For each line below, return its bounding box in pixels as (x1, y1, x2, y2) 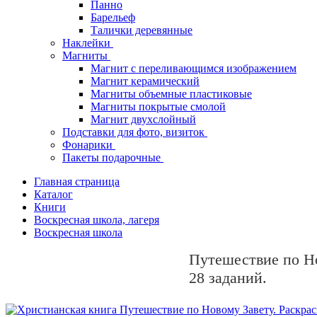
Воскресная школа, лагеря (34, 214, 159, 226)
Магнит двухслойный (91, 113, 196, 126)
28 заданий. (189, 269, 267, 287)
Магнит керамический (91, 75, 200, 88)
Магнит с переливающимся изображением (91, 62, 296, 75)
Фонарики (62, 139, 115, 151)
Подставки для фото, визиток (62, 126, 207, 139)
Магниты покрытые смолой (91, 100, 226, 113)
